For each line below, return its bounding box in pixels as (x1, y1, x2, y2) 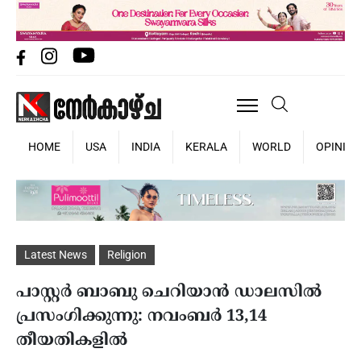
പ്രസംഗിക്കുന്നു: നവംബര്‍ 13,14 (16, 306, 267, 327)
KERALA (185, 139, 227, 153)
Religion (107, 247, 147, 261)
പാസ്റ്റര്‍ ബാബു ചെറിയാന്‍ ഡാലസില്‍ (16, 282, 322, 303)
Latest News (24, 247, 87, 261)
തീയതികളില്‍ (16, 330, 127, 351)
